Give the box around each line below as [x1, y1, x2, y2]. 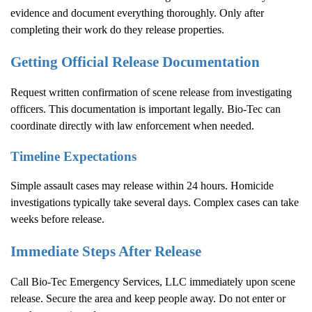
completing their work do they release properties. [10, 23, 224, 36]
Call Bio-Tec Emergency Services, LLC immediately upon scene [10, 276, 295, 288]
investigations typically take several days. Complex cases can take [10, 196, 299, 208]
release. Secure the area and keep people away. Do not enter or [10, 292, 286, 305]
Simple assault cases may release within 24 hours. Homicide [10, 179, 274, 192]
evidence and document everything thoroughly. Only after [10, 6, 264, 19]
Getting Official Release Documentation [10, 53, 260, 70]
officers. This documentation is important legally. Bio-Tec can [10, 102, 281, 115]
